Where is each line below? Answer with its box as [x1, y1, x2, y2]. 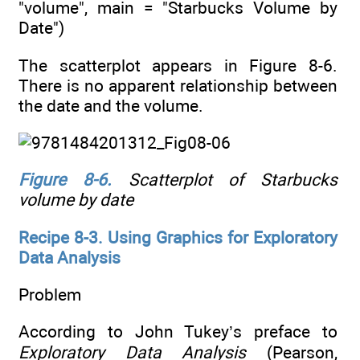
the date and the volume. [18, 95, 203, 116]
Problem [18, 284, 81, 305]
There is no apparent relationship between [18, 75, 337, 96]
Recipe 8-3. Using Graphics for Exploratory [18, 227, 337, 247]
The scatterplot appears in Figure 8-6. [18, 55, 337, 76]
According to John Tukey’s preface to [18, 321, 337, 342]
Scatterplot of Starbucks [111, 170, 337, 190]
